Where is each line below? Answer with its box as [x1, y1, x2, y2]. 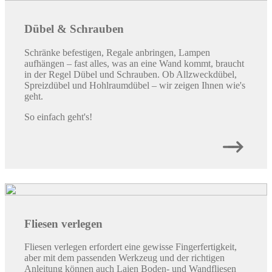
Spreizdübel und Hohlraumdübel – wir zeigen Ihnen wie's [24, 80, 245, 90]
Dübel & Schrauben [24, 22, 124, 35]
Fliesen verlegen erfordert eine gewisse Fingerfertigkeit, [24, 242, 237, 253]
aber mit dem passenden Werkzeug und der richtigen [24, 253, 225, 263]
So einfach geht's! [24, 111, 92, 122]
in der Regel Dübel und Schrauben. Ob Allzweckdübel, [24, 69, 237, 80]
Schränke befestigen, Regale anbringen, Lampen [24, 47, 210, 58]
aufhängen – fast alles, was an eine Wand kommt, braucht [24, 58, 244, 69]
